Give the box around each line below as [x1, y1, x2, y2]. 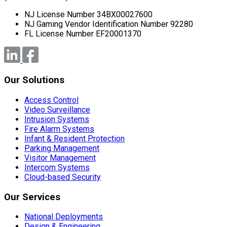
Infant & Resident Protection [24, 133, 125, 143]
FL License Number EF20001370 [24, 29, 141, 39]
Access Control [24, 95, 79, 105]
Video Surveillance [24, 104, 90, 115]
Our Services [4, 191, 60, 203]
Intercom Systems [24, 162, 90, 172]
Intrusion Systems [24, 114, 89, 124]
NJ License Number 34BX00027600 [24, 10, 153, 20]
